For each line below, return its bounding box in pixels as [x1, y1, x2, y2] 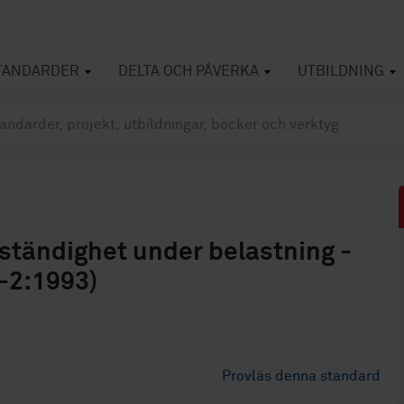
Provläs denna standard [222, 369, 381, 383]
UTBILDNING [298, 64, 384, 78]
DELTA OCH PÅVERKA [118, 64, 259, 78]
